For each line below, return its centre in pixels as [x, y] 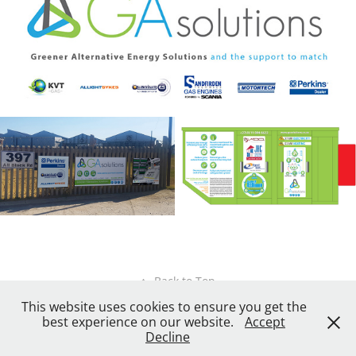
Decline [168, 337]
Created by [138, 336]
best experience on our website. [139, 322]
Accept [265, 322]
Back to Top [185, 281]
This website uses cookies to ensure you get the [164, 307]
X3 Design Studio [205, 336]
